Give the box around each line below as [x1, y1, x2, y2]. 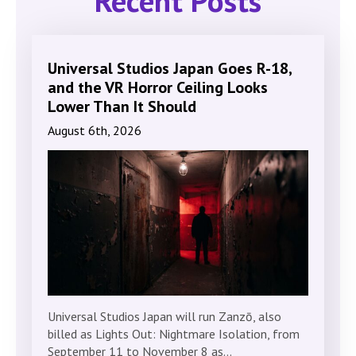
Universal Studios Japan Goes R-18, [48, 58, 292, 79]
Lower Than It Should [48, 96, 196, 118]
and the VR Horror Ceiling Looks [48, 77, 268, 99]
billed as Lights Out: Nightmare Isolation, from [48, 326, 300, 342]
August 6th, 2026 [48, 122, 141, 139]
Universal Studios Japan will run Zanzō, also [48, 308, 281, 325]
